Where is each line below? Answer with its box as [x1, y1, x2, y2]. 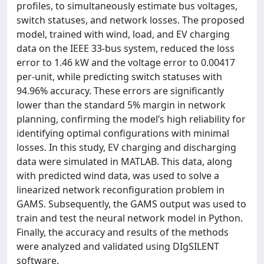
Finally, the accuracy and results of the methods [16, 226, 229, 239]
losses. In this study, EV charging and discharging [16, 141, 236, 154]
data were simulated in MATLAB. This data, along [16, 155, 232, 168]
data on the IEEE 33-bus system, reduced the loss [16, 42, 235, 55]
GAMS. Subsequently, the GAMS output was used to [16, 197, 246, 210]
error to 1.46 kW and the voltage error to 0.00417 [16, 56, 235, 69]
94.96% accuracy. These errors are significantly [16, 84, 224, 97]
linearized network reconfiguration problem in [16, 183, 225, 196]
